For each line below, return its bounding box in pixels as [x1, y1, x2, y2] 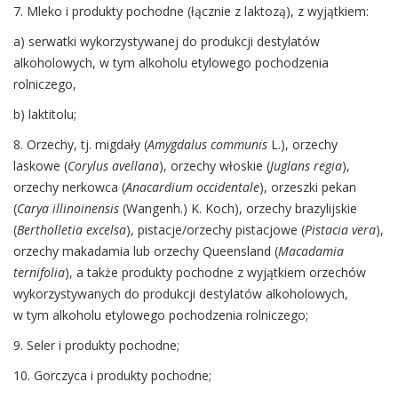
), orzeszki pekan [259, 179, 356, 196]
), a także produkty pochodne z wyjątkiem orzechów [65, 264, 366, 282]
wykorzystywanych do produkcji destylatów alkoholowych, [13, 285, 348, 303]
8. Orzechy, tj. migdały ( [13, 136, 147, 154]
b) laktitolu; [13, 106, 76, 123]
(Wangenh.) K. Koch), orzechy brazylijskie [123, 200, 357, 218]
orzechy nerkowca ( [13, 179, 125, 196]
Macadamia [278, 243, 344, 260]
